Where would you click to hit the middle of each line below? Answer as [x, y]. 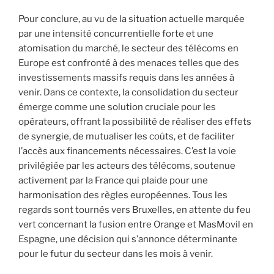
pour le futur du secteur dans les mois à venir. [116, 254]
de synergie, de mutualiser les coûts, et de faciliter [127, 137]
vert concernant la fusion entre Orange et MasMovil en [136, 225]
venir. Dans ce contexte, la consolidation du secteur [128, 93]
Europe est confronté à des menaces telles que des [129, 63]
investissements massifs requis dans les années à [126, 78]
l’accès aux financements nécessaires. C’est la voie [127, 151]
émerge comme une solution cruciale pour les [117, 107]
